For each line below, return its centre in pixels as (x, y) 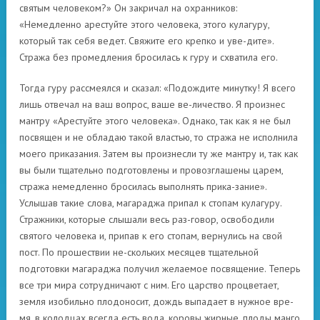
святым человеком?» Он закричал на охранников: (128, 8)
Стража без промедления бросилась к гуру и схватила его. (149, 57)
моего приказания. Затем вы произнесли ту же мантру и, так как (159, 154)
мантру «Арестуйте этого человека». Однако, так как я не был (155, 121)
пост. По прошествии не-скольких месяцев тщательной (139, 252)
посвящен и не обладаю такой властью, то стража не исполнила (159, 137)
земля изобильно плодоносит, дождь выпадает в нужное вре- (156, 301)
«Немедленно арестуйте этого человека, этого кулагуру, (144, 24)
